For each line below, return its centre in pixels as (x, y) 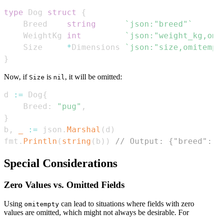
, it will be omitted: (93, 77)
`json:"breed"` (159, 24)
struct (62, 13)
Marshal (84, 130)
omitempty (42, 204)
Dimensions (98, 47)
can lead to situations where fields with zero (127, 203)
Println (40, 141)
